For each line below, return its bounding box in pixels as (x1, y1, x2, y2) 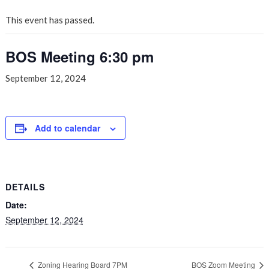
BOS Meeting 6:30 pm (5, 46, 154, 67)
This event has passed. (5, 14, 94, 25)
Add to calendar (34, 121, 100, 134)
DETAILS (5, 180, 45, 193)
